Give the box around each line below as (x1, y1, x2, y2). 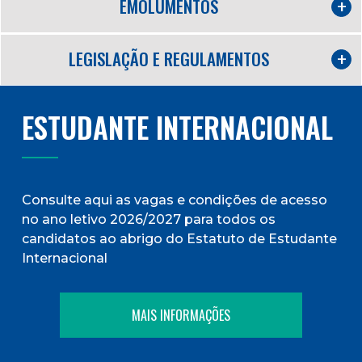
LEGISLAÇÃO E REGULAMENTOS (69, 45, 269, 71)
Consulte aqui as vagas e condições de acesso (22, 192, 327, 208)
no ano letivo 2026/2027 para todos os (22, 211, 276, 227)
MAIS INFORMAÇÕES (132, 305, 230, 325)
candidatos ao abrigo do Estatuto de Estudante (22, 230, 337, 246)
